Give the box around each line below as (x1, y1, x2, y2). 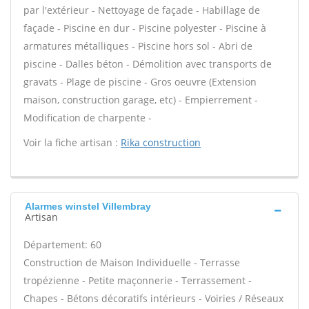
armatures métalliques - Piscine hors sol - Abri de (23, 39, 252, 52)
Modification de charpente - (23, 111, 152, 124)
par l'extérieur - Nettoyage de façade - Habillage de (23, 3, 260, 17)
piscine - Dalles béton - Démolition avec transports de (23, 57, 272, 70)
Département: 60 (23, 238, 101, 251)
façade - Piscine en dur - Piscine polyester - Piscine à (23, 21, 266, 34)
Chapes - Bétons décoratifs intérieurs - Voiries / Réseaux (23, 292, 283, 305)
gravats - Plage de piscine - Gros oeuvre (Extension (23, 75, 257, 88)
